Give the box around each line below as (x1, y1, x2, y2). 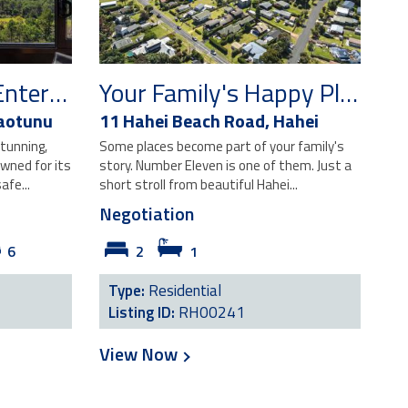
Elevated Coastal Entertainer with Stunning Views (49, 73, 67, 112)
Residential (148, 279, 221, 302)
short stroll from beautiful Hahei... (98, 174, 298, 195)
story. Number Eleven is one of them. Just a (98, 155, 352, 176)
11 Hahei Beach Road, (98, 107, 273, 135)
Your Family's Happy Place (339, 73, 358, 112)
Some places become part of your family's (98, 136, 344, 157)
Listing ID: (107, 301, 178, 324)
